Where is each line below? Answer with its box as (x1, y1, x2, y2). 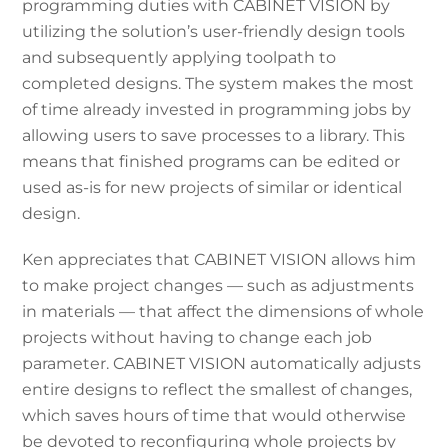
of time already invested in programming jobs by (22, 99, 412, 119)
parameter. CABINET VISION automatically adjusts (22, 353, 422, 373)
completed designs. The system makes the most (22, 73, 415, 93)
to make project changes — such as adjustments (22, 275, 415, 295)
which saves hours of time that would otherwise (22, 405, 407, 425)
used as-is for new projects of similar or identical (22, 177, 403, 197)
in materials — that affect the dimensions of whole (22, 301, 425, 321)
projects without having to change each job (22, 327, 373, 347)
